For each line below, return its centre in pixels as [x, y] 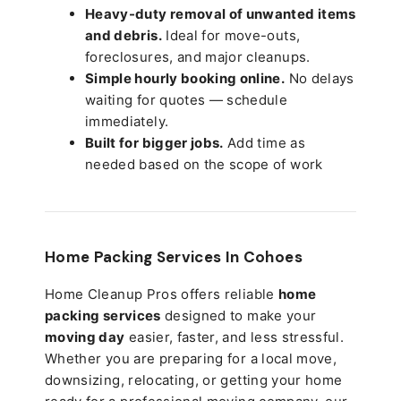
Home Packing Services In [144, 256]
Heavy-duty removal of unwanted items [221, 13]
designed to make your [239, 315]
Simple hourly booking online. [185, 78]
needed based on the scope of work [204, 164]
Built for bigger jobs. [154, 142]
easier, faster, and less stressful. [235, 337]
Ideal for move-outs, [231, 35]
